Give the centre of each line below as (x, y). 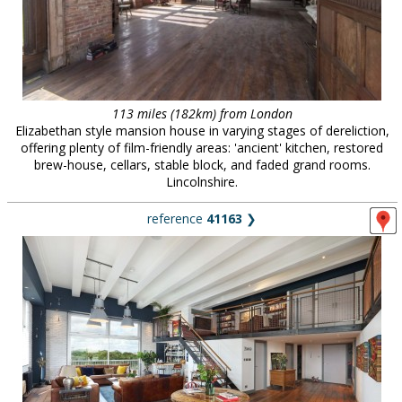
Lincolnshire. (202, 182)
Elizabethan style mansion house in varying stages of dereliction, (202, 131)
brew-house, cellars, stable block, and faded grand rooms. (202, 165)
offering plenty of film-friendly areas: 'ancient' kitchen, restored (202, 148)
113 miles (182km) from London (202, 114)
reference (177, 218)
